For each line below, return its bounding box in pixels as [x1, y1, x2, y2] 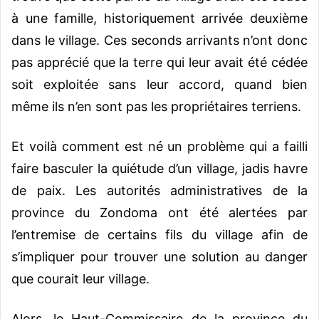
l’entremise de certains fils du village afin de [11, 226, 308, 242]
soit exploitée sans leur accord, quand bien [11, 76, 308, 92]
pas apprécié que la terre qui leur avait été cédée [11, 54, 308, 70]
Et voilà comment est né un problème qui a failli [11, 138, 308, 154]
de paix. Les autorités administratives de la [11, 182, 308, 198]
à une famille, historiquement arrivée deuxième [11, 10, 308, 26]
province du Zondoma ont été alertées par [11, 204, 308, 220]
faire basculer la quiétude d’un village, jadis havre [11, 160, 308, 176]
